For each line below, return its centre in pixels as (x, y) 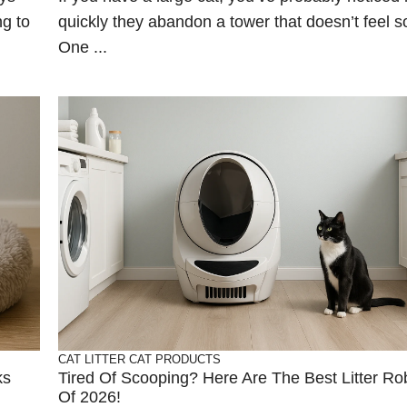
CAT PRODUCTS (175, 359)
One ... (83, 47)
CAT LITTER (92, 359)
